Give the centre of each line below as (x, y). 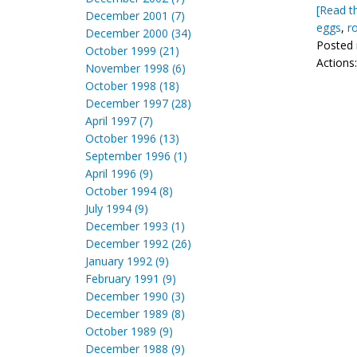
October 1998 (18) (132, 86)
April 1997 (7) (119, 121)
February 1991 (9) (131, 279)
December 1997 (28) (138, 103)
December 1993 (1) (135, 226)
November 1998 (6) (135, 68)
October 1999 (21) (132, 51)
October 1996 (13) (132, 138)
